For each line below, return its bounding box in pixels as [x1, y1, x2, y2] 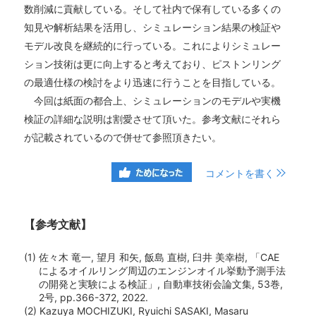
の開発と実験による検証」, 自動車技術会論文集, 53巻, [39, 278, 284, 291]
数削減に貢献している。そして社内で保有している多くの [24, 2, 281, 15]
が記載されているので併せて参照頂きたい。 [24, 130, 222, 143]
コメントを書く [205, 166, 275, 179]
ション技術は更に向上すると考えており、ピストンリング [24, 57, 281, 70]
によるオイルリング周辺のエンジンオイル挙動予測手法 [39, 265, 286, 277]
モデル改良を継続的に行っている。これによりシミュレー [24, 39, 281, 51]
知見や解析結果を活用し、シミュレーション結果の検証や [24, 20, 281, 33]
